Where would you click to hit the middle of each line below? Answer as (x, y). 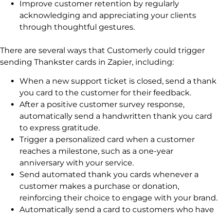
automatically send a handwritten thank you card (116, 116)
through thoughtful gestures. (77, 27)
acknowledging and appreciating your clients (108, 16)
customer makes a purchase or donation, (99, 186)
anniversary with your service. (77, 163)
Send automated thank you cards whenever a (109, 174)
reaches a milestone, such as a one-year (96, 151)
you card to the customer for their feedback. (105, 92)
